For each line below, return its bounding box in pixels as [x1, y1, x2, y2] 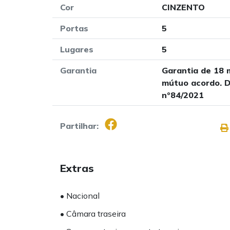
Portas [60, 23, 88, 33]
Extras [60, 162, 94, 175]
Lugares [60, 44, 93, 54]
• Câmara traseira [66, 208, 126, 219]
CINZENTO [161, 2, 205, 12]
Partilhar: [60, 121, 99, 131]
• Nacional [60, 190, 100, 201]
